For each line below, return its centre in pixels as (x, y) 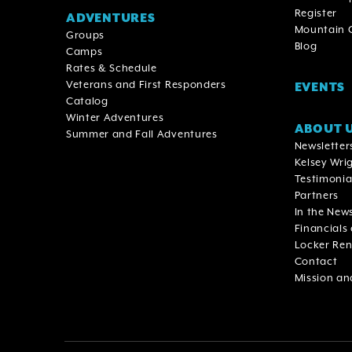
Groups (86, 35)
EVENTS (320, 86)
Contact (316, 261)
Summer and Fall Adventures (142, 134)
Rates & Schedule (112, 68)
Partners (316, 195)
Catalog (87, 101)
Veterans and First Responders (146, 84)
